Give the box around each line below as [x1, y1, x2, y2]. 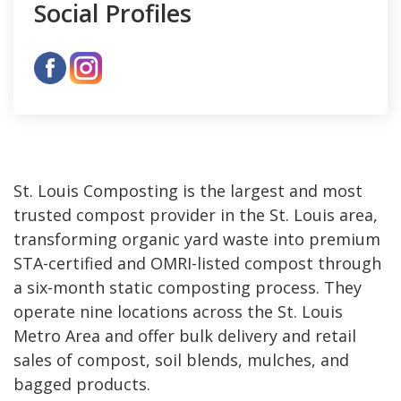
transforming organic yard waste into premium [13, 227, 380, 250]
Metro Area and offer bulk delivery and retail [13, 324, 356, 346]
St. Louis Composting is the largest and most [13, 179, 363, 201]
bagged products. [13, 372, 150, 395]
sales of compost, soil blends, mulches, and [13, 348, 349, 371]
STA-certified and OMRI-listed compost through [13, 252, 381, 274]
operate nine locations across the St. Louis [13, 300, 343, 322]
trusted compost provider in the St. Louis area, [13, 203, 378, 226]
